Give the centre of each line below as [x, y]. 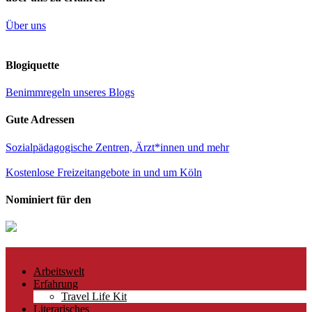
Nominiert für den [48, 199]
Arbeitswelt [59, 272]
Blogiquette [32, 65]
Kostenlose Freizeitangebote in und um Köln [104, 172]
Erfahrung [56, 284]
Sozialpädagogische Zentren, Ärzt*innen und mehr [117, 147]
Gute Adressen [40, 120]
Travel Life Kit [94, 297]
